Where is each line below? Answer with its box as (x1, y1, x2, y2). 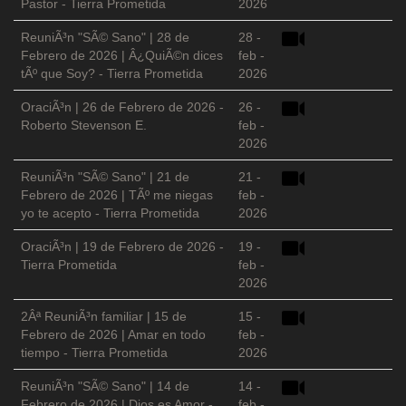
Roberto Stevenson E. (21, 118, 147, 133)
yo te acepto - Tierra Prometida (21, 206, 199, 221)
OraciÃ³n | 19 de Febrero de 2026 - (21, 239, 224, 255)
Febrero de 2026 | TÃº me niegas (21, 188, 213, 203)
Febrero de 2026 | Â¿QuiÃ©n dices (21, 48, 223, 63)
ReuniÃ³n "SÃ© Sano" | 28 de (21, 30, 189, 45)
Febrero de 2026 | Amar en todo (21, 327, 206, 343)
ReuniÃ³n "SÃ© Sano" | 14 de (21, 379, 189, 394)
